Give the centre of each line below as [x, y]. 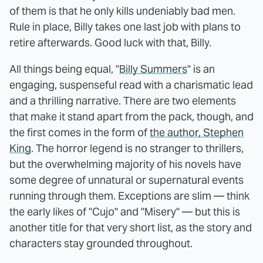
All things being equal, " [64, 69]
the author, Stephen [197, 133]
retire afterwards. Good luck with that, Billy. [110, 43]
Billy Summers [153, 69]
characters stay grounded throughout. [101, 244]
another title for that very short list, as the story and [131, 228]
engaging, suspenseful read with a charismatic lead [131, 85]
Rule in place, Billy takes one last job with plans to [125, 27]
